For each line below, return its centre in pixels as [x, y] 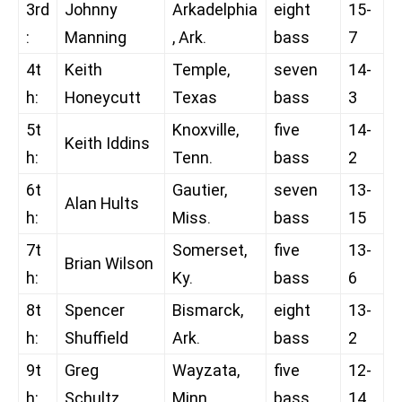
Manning [96, 38]
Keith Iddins [107, 144]
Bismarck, [208, 310]
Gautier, [200, 190]
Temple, [201, 70]
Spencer [95, 310]
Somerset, [210, 250]
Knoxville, [205, 130]
